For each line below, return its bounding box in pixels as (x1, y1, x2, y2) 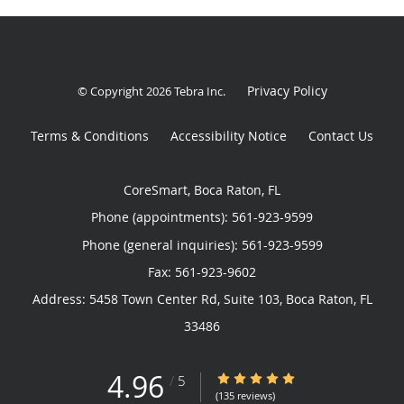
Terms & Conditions (31, 126, 149, 144)
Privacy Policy (246, 81, 327, 99)
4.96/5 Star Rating (216, 371, 324, 386)
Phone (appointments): (91, 207, 232, 225)
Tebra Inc (173, 82, 223, 99)
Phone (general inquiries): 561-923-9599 (81, 235, 323, 253)
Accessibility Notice (170, 126, 287, 144)
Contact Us (308, 126, 373, 144)
